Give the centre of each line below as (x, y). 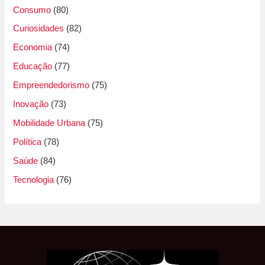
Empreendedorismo (51, 85)
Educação (33, 67)
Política (28, 142)
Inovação (31, 104)
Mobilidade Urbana (49, 123)
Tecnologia (34, 180)
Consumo (32, 10)
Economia (33, 48)
